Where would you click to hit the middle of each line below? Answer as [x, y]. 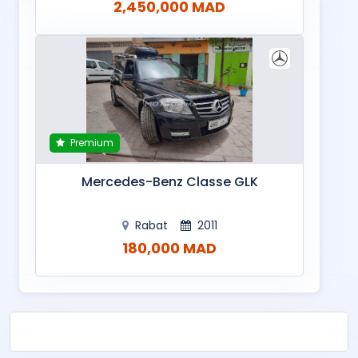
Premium [91, 143]
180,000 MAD [169, 248]
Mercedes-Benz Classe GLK [169, 182]
